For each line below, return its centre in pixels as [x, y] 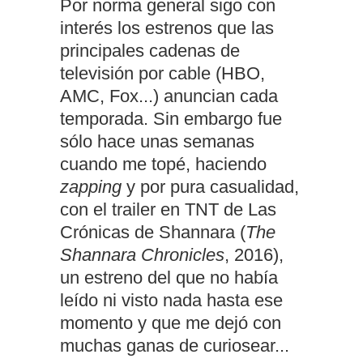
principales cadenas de [150, 51]
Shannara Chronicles [142, 255]
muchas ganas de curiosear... [175, 346]
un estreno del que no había [169, 278]
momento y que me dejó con [171, 323]
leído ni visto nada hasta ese [171, 301]
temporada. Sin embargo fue [171, 119]
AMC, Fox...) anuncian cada [169, 96]
